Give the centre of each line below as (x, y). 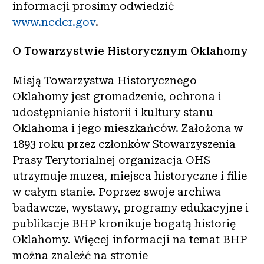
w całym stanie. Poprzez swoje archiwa (117, 192)
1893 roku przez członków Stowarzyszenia (124, 144)
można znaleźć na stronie (80, 255)
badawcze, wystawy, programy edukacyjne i (131, 207)
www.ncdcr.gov (54, 22)
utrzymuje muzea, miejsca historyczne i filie (130, 176)
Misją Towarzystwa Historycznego (105, 80)
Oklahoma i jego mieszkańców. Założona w (128, 128)
